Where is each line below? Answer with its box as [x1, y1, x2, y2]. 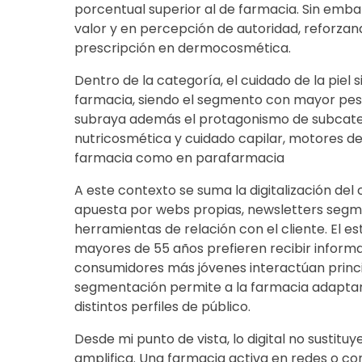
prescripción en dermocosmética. [74, 38, 291, 57]
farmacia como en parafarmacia [74, 148, 284, 167]
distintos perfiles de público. [74, 297, 250, 316]
